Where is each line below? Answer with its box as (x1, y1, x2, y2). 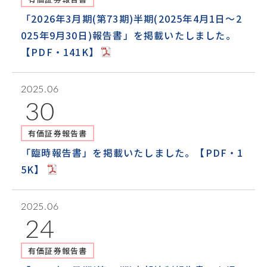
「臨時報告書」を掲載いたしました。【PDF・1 (21, 145, 244, 160)
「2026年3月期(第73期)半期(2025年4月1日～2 (21, 11, 242, 26)
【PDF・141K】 (21, 45, 99, 59)
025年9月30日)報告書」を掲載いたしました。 (21, 28, 236, 42)
